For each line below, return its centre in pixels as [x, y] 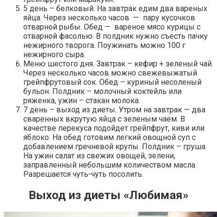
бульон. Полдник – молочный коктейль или [102, 92]
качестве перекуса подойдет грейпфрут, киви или [114, 128]
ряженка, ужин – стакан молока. [82, 101]
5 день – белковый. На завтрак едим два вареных [115, 9]
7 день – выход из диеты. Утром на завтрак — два [114, 110]
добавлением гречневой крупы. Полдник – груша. [115, 147]
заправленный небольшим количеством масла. [110, 165]
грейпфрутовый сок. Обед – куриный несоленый [112, 82]
